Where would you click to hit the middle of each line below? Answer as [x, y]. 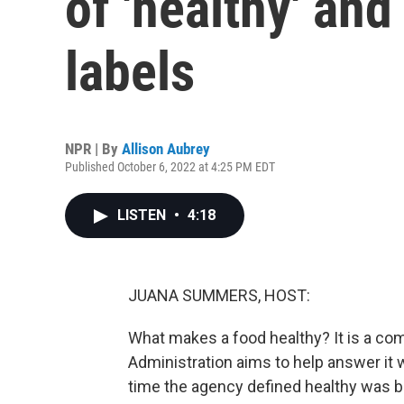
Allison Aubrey [166, 149]
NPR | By [93, 149]
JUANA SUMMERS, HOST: [219, 295]
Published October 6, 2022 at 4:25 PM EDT [170, 167]
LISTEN [143, 215]
